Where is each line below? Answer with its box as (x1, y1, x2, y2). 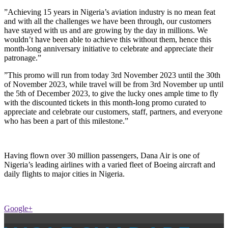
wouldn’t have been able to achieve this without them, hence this (4, 35, 211, 44)
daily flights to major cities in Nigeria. (4, 169, 125, 178)
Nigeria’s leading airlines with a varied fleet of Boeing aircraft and (4, 160, 215, 169)
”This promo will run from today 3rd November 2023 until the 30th (4, 70, 220, 79)
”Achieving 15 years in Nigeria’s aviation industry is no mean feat (4, 7, 215, 16)
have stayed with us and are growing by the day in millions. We (4, 25, 208, 35)
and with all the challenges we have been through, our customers (4, 16, 211, 25)
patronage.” (4, 53, 41, 62)
